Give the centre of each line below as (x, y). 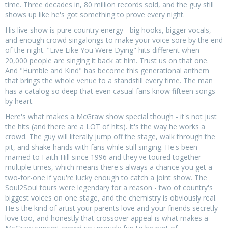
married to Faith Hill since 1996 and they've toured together (103, 157)
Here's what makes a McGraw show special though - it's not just (111, 116)
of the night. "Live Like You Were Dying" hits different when (102, 50)
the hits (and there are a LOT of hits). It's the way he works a (105, 126)
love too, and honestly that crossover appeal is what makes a (107, 218)
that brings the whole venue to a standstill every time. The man (109, 80)
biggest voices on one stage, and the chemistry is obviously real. (111, 197)
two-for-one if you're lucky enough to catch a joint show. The (106, 177)
